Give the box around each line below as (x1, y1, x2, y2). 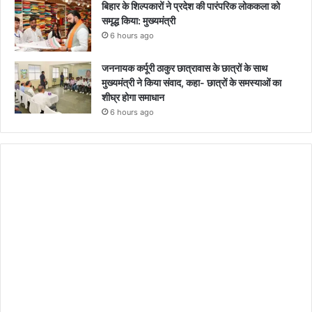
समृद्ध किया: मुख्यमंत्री (102, 14, 175, 26)
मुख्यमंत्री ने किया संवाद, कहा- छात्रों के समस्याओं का (102, 76, 281, 88)
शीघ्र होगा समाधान (102, 91, 166, 103)
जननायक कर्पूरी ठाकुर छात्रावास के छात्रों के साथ (102, 61, 267, 74)
